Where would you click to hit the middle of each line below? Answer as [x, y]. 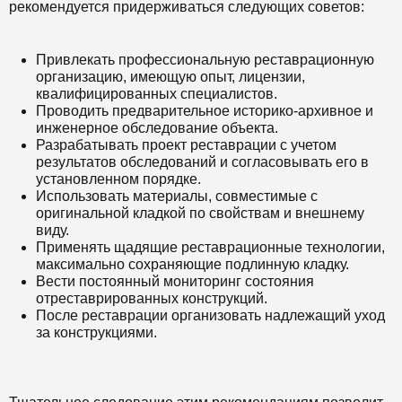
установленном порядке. [118, 179]
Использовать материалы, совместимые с [177, 196]
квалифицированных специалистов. [157, 94]
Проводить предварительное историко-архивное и [205, 111]
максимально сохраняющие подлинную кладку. [192, 264]
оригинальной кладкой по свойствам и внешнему [200, 213]
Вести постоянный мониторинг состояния [175, 281]
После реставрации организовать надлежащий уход [210, 315]
